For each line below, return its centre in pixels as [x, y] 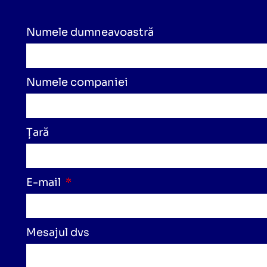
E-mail [45, 182]
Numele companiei [77, 82]
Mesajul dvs [58, 232]
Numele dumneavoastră [90, 32]
